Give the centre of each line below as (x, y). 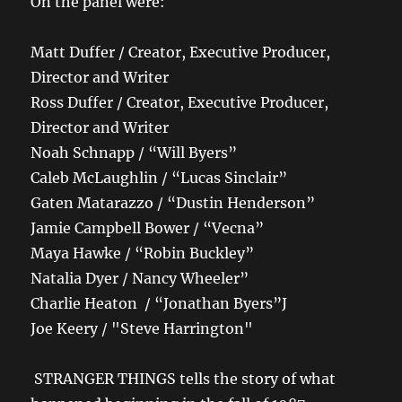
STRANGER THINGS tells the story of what (185, 379)
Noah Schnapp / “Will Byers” (134, 153)
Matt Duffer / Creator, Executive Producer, (181, 52)
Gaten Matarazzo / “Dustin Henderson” (173, 203)
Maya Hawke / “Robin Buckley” (143, 253)
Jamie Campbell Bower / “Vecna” (148, 228)
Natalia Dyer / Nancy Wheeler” (140, 279)
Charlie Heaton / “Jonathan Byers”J (159, 304)
